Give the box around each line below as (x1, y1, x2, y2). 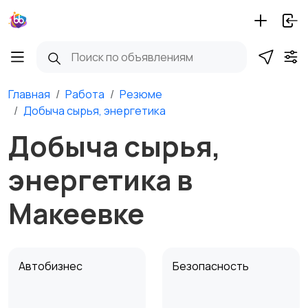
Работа (65, 87, 104, 102)
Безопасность (173, 258, 251, 274)
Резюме (120, 87, 162, 102)
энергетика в (8, 160, 192, 199)
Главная (8, 87, 50, 102)
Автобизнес (19, 258, 85, 274)
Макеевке (8, 194, 144, 232)
